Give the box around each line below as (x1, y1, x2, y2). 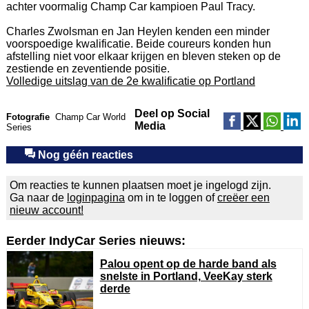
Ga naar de (9, 191, 67, 203)
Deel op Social (134, 107, 210, 119)
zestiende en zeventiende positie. (6, 62, 170, 74)
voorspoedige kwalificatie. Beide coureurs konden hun (6, 37, 271, 50)
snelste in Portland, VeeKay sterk (99, 270, 272, 282)
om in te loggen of (124, 191, 217, 203)
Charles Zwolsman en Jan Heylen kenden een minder (6, 25, 270, 37)
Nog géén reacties (34, 148, 133, 161)
